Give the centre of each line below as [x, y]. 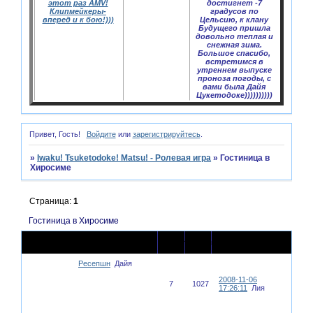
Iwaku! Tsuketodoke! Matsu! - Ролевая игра [124, 158]
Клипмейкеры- [78, 12]
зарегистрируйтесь [166, 134]
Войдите [101, 134]
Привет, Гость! [55, 134]
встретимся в [234, 62]
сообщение [239, 246]
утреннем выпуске [234, 70]
